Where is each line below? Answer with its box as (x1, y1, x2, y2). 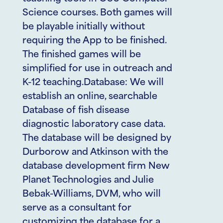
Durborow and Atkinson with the (22, 148, 168, 157)
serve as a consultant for (22, 204, 131, 213)
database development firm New (22, 162, 170, 171)
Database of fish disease (22, 106, 129, 115)
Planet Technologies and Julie (22, 176, 154, 185)
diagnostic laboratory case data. (22, 120, 165, 129)
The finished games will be (22, 50, 141, 60)
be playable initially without (22, 22, 145, 32)
